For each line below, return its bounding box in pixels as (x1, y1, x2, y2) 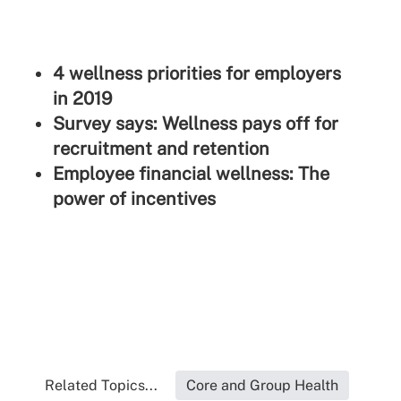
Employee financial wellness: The (52, 163, 329, 185)
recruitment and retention (52, 138, 269, 160)
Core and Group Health (185, 377, 338, 395)
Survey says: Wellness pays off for (52, 113, 338, 135)
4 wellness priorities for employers (52, 63, 341, 85)
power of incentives (52, 188, 216, 210)
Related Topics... (44, 377, 158, 395)
